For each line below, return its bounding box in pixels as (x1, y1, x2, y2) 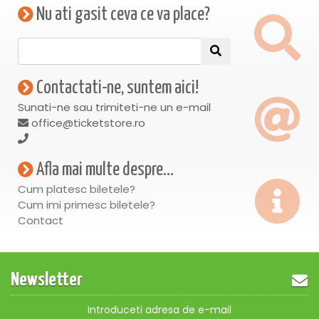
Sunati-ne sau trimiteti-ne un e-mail (18, 100, 211, 115)
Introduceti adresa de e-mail (88, 303, 231, 318)
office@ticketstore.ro (28, 115, 145, 131)
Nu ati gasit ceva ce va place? (33, 6, 210, 24)
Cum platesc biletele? (18, 182, 135, 197)
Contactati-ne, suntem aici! (33, 79, 199, 98)
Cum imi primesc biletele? (18, 197, 155, 213)
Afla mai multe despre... (33, 161, 174, 179)
